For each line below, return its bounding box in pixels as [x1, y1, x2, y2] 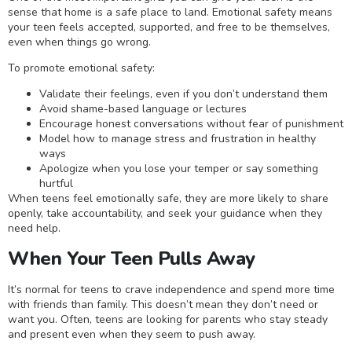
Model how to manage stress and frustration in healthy [39, 131, 316, 147]
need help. [8, 221, 60, 236]
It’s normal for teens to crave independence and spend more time [8, 281, 335, 297]
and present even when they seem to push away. [8, 326, 255, 342]
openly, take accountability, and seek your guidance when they [8, 206, 322, 222]
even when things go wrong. [8, 34, 151, 49]
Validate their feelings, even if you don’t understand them [39, 86, 328, 102]
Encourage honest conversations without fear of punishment [39, 116, 343, 132]
